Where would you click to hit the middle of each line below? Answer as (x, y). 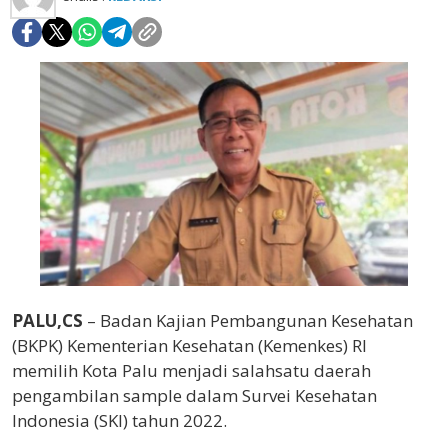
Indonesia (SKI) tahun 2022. (119, 421)
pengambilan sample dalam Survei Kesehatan (194, 396)
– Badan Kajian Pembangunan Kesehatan (248, 321)
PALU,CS (47, 321)
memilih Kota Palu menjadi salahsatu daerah (191, 371)
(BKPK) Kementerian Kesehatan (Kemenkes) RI (189, 346)
